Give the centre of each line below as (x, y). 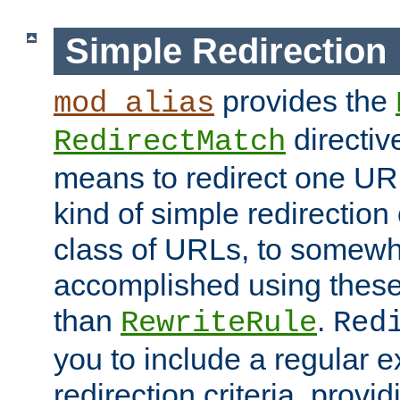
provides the (305, 100)
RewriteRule (219, 323)
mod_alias (134, 103)
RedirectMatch (170, 142)
